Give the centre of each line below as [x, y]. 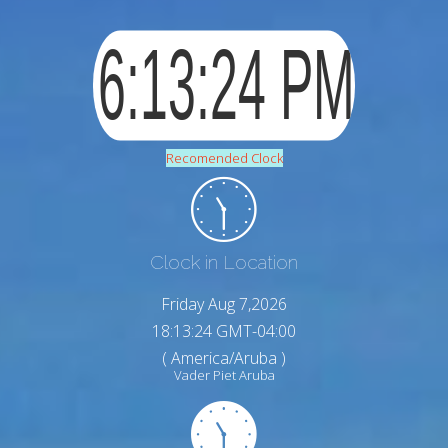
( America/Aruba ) [224, 358]
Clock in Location [224, 262]
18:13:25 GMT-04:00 [224, 331]
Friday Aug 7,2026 [224, 304]
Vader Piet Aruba [224, 375]
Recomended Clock [224, 158]
